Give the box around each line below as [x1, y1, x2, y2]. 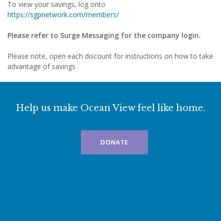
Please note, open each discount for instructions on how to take [7, 51, 213, 61]
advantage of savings [7, 62, 75, 71]
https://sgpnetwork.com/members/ [7, 10, 119, 19]
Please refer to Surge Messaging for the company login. [7, 31, 201, 40]
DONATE [101, 138, 128, 147]
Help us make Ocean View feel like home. [16, 103, 205, 113]
